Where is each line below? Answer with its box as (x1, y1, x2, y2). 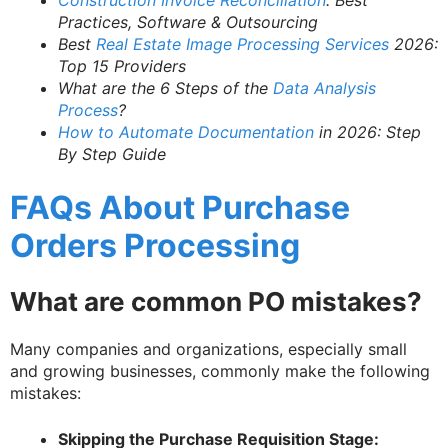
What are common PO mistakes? (10, 286, 422, 318)
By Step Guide (58, 144, 166, 165)
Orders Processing (10, 226, 300, 266)
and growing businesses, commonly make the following (10, 361, 430, 382)
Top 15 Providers (58, 56, 186, 77)
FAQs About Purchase (10, 188, 350, 228)
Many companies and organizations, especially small (10, 339, 407, 360)
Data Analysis (273, 78, 376, 99)
